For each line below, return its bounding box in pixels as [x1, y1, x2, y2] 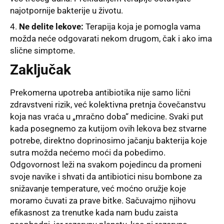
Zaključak [10, 61, 71, 78]
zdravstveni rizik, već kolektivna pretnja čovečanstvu [10, 99, 205, 109]
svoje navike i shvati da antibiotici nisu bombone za [10, 171, 202, 181]
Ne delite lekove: [19, 21, 83, 32]
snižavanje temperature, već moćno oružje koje [10, 183, 186, 193]
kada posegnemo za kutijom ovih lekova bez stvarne [10, 123, 206, 133]
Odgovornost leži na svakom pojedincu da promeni [10, 159, 201, 169]
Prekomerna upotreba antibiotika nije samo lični [10, 87, 190, 97]
